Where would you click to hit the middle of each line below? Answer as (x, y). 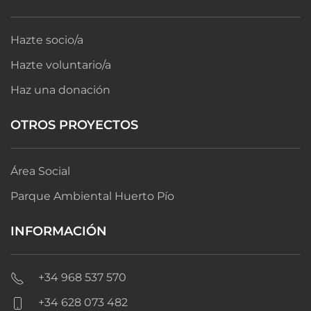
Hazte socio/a (47, 40)
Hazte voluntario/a (61, 65)
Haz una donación (60, 90)
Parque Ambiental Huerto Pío (92, 196)
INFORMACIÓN (59, 232)
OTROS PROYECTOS (74, 125)
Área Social (40, 171)
